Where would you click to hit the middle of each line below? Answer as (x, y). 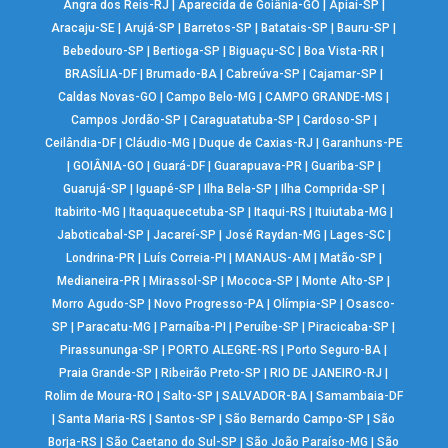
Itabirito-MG (87, 212)
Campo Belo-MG (211, 97)
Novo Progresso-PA (209, 304)
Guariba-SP (342, 166)
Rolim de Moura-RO (99, 396)
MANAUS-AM (272, 258)
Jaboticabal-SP (100, 235)
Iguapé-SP (165, 189)
